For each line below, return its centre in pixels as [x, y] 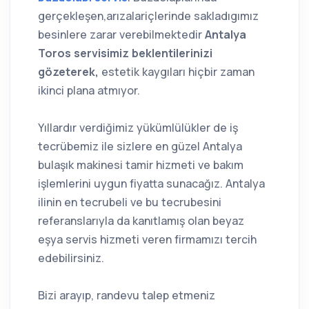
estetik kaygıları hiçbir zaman [177, 72]
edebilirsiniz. [71, 258]
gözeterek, [68, 72]
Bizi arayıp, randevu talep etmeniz [127, 296]
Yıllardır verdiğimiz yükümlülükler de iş [138, 128]
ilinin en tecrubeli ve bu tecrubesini [130, 202]
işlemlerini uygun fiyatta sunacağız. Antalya [151, 184]
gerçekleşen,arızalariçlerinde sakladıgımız [148, 16]
